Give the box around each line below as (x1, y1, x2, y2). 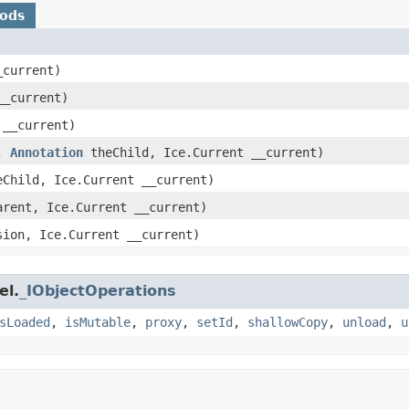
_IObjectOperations (19, 281, 176, 299)
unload (342, 314, 386, 330)
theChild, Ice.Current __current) (83, 144, 324, 160)
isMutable (65, 314, 131, 330)
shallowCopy (247, 314, 328, 330)
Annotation (10, 144, 83, 160)
